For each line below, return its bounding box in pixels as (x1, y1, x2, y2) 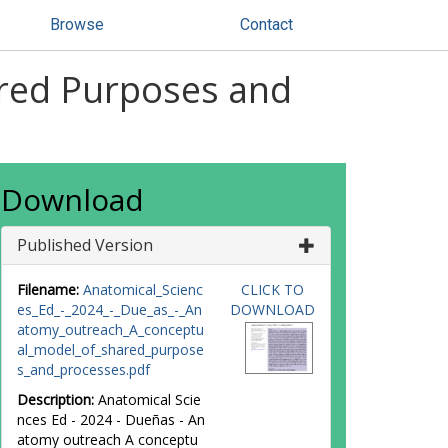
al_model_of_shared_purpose (17, 340, 204, 359)
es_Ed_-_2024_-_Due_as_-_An (17, 300, 202, 319)
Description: (17, 390, 94, 409)
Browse (50, 15, 104, 34)
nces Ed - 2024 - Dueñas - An (17, 410, 205, 429)
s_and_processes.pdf (17, 360, 150, 379)
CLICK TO (240, 280, 304, 299)
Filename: (17, 280, 79, 299)
